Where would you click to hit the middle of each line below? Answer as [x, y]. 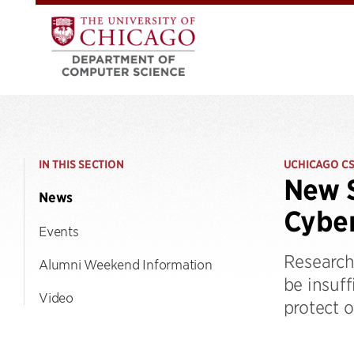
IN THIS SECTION [81, 164]
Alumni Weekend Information [126, 264]
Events [59, 231]
